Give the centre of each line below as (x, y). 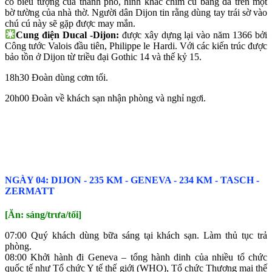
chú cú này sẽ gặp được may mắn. (70, 24)
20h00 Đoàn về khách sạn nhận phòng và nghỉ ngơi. (105, 98)
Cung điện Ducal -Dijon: (67, 35)
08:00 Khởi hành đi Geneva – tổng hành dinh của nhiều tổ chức (136, 257)
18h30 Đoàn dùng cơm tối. (56, 77)
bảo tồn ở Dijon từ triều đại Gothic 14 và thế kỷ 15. (103, 56)
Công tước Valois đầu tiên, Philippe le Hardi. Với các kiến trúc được (136, 46)
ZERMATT (30, 191)
